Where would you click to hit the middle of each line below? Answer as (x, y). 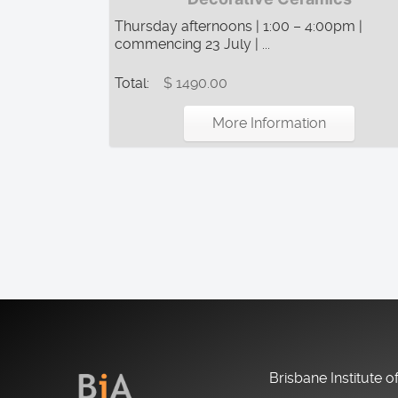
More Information (269, 123)
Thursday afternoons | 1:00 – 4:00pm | (239, 26)
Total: (134, 83)
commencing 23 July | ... (192, 44)
